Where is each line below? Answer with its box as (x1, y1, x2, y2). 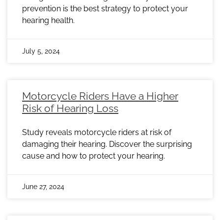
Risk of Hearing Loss (22, 102, 118, 115)
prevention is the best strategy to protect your (22, 4, 188, 14)
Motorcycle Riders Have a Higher (22, 90, 178, 103)
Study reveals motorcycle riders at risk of (22, 128, 171, 137)
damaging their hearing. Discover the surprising (22, 139, 192, 149)
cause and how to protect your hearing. (22, 151, 165, 161)
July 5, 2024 (22, 47, 60, 55)
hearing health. (22, 16, 75, 26)
